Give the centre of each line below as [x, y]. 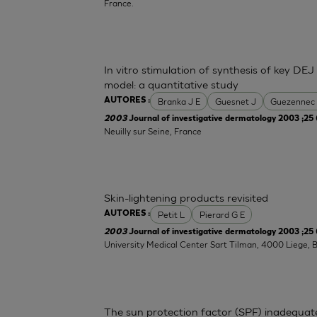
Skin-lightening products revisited [186, 198]
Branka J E [179, 101]
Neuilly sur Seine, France [153, 131]
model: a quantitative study [172, 85]
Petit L [171, 214]
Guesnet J [235, 101]
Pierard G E [222, 214]
